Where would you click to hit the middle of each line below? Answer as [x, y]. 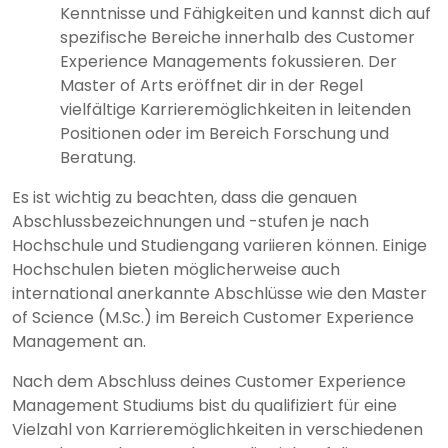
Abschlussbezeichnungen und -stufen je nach [190, 221]
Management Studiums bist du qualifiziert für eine [204, 405]
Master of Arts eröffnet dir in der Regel [211, 85]
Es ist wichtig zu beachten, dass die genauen [184, 197]
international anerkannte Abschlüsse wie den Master [219, 293]
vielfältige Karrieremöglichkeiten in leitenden [235, 109]
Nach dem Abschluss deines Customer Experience [209, 381]
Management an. [79, 341]
